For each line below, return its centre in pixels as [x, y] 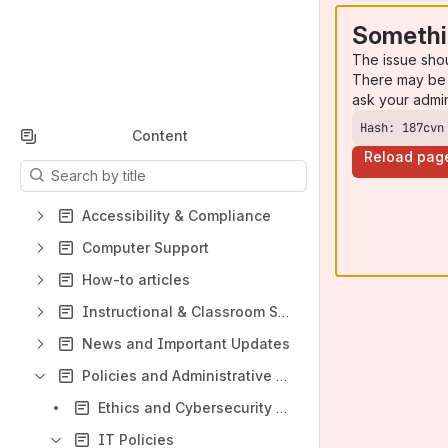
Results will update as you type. [123, 169]
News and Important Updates [186, 343]
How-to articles [136, 279]
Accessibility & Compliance [176, 215]
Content [159, 135]
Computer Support [145, 247]
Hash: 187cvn [402, 127]
